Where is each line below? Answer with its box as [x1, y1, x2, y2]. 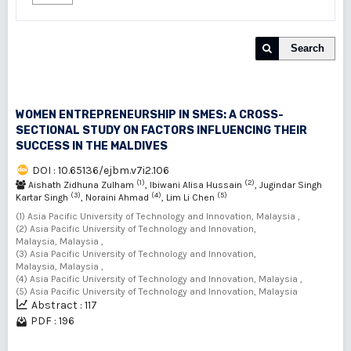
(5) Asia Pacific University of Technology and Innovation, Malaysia [16, 286, 298, 297]
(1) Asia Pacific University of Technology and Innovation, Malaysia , [16, 211, 300, 222]
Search [291, 42, 324, 54]
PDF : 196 [31, 314, 74, 327]
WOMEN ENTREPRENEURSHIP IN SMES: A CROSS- [16, 108, 284, 121]
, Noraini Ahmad [81, 192, 151, 203]
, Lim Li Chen [161, 192, 217, 203]
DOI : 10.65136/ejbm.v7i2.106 [32, 164, 169, 177]
